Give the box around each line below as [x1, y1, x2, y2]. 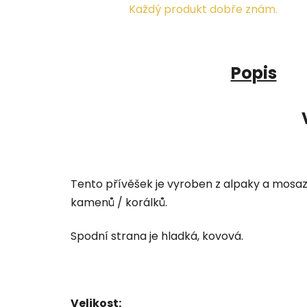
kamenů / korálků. [71, 194, 167, 210]
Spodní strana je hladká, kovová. [71, 228, 243, 244]
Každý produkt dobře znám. [129, 1, 278, 18]
